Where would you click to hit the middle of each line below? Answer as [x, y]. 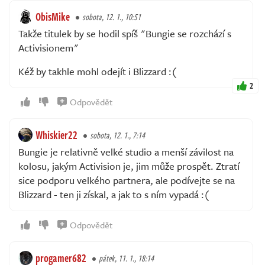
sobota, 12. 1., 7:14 [117, 135]
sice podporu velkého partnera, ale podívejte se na [127, 180]
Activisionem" [49, 47]
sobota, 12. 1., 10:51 [112, 17]
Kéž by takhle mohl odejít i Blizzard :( [98, 71]
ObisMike [53, 16]
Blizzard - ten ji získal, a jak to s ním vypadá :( [114, 194]
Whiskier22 [56, 135]
